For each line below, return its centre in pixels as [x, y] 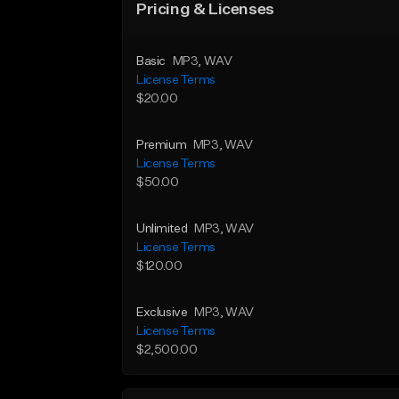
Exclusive [162, 313]
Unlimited [162, 229]
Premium [162, 145]
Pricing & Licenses [205, 10]
